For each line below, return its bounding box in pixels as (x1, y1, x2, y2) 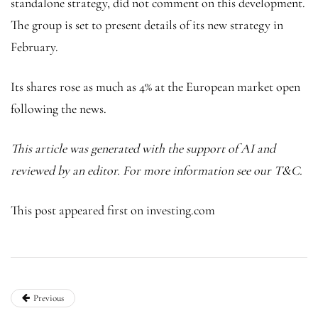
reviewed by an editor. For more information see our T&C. (11, 162, 302, 178)
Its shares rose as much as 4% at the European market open (11, 78, 300, 94)
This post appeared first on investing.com (11, 202, 215, 218)
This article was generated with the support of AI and (11, 140, 275, 156)
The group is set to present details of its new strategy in (11, 16, 283, 33)
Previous (33, 292, 64, 304)
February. (11, 38, 58, 55)
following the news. (11, 100, 106, 116)
